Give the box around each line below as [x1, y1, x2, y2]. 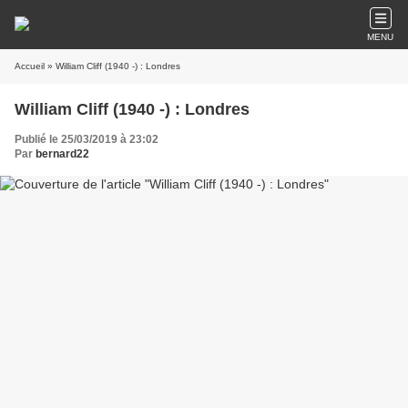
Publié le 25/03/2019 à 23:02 [15, 133, 158, 146]
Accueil [15, 61, 45, 71]
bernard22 [36, 148, 89, 160]
